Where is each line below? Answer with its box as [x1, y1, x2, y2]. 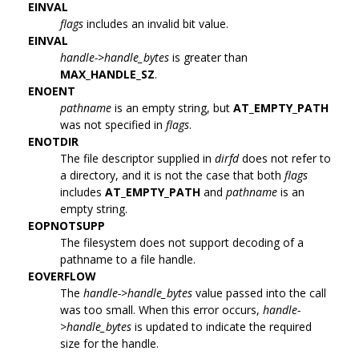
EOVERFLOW [28, 268, 96, 284]
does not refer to [239, 150, 331, 166]
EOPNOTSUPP [28, 217, 105, 233]
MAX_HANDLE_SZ [60, 66, 155, 82]
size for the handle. [60, 335, 159, 351]
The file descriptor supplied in [60, 150, 215, 166]
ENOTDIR [28, 133, 79, 149]
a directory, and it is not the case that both [60, 167, 284, 183]
